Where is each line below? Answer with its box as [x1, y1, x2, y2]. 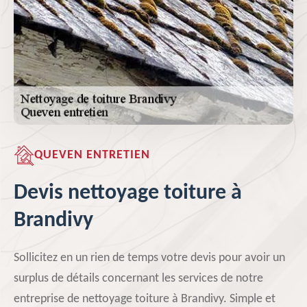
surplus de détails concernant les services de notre [14, 272, 263, 285]
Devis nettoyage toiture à [14, 182, 242, 204]
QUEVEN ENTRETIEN [34, 149, 150, 162]
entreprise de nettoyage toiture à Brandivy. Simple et [14, 293, 275, 306]
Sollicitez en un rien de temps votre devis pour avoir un [14, 251, 285, 265]
